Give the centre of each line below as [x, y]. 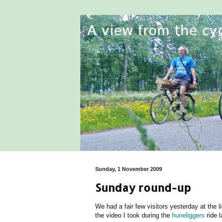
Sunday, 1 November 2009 [129, 169]
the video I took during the [134, 215]
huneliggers [188, 215]
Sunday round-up [143, 187]
